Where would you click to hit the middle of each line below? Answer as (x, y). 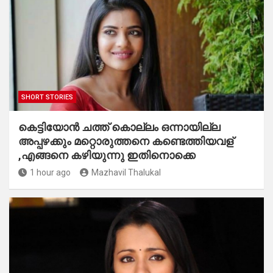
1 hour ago (50, 173)
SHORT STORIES (47, 97)
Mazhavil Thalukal (126, 173)
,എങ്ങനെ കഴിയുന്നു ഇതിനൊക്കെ (107, 155)
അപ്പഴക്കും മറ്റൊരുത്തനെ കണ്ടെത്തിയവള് (126, 141)
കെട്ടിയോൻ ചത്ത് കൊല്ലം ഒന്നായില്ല (119, 127)
